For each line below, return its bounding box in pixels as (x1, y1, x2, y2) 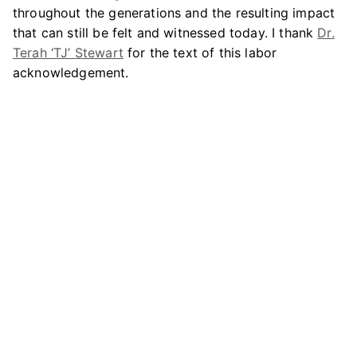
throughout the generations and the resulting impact (13, 5, 335, 21)
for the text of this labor (123, 45, 277, 61)
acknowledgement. (13, 65, 129, 80)
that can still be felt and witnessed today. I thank (13, 25, 318, 41)
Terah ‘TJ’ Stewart (13, 45, 124, 61)
